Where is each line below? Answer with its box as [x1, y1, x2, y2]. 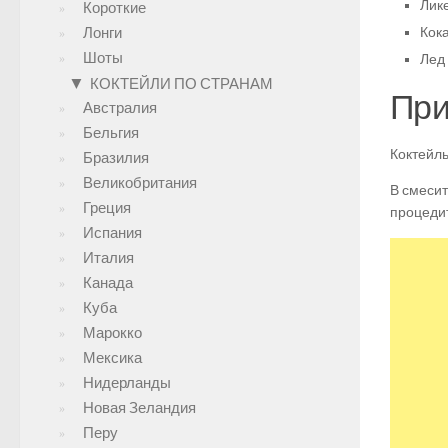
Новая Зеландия [83, 399, 196, 417]
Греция [83, 199, 131, 217]
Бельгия [83, 124, 139, 142]
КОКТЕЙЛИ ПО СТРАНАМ [90, 75, 273, 93]
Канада [83, 274, 133, 292]
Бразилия [83, 149, 149, 167]
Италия [83, 249, 134, 267]
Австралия [83, 99, 157, 117]
